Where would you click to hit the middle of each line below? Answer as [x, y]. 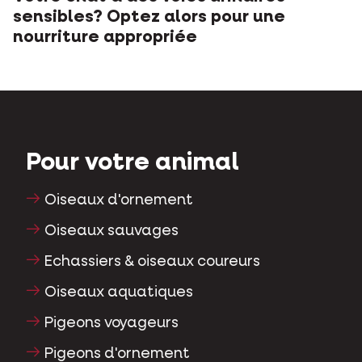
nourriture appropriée [105, 38]
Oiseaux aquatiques [119, 293]
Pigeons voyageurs [112, 324]
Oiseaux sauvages [112, 232]
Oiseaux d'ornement [119, 201]
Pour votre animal [133, 164]
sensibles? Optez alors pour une [149, 18]
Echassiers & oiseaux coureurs [153, 262]
